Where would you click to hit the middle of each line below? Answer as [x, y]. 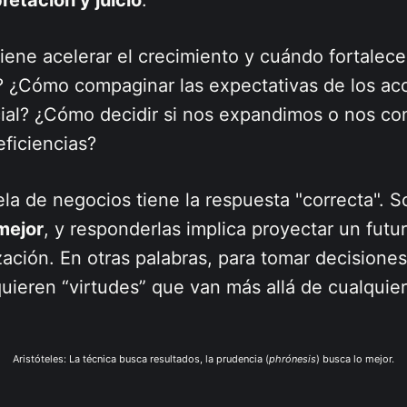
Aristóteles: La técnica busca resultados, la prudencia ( [141, 358]
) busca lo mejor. [355, 358]
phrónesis [293, 358]
